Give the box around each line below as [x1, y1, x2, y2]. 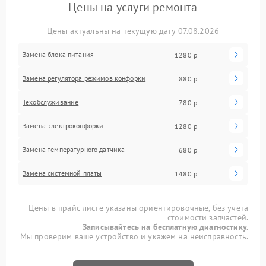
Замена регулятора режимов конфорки [23, 74, 146, 83]
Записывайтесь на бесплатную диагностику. [83, 221, 248, 233]
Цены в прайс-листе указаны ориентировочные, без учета [28, 202, 248, 214]
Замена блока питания [23, 50, 94, 59]
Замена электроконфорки [23, 121, 104, 131]
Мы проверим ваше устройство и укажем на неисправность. [20, 231, 248, 242]
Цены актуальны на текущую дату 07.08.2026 [46, 26, 220, 37]
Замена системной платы [23, 169, 102, 178]
